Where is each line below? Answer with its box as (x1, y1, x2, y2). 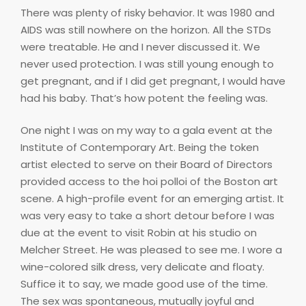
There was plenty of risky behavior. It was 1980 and (20, 5, 275, 20)
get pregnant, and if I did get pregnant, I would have (20, 73, 286, 88)
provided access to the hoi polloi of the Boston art (20, 174, 278, 189)
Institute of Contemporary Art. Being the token (20, 140, 259, 155)
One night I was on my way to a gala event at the (20, 123, 273, 138)
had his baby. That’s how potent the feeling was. (20, 90, 268, 105)
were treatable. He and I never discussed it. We (20, 39, 260, 54)
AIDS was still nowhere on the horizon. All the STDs (20, 22, 271, 37)
